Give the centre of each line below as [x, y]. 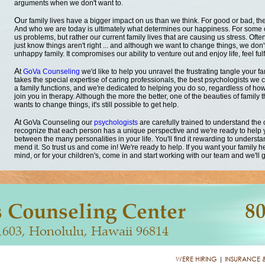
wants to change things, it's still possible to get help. [96, 105]
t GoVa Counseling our [57, 122]
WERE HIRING [196, 259]
